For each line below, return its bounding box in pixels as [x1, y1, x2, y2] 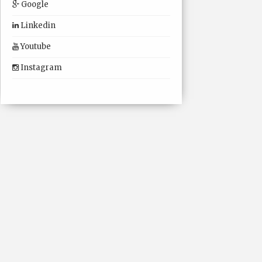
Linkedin [20, 20, 56, 30]
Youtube [20, 42, 51, 51]
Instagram [20, 63, 62, 73]
